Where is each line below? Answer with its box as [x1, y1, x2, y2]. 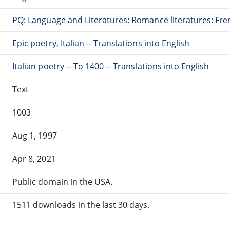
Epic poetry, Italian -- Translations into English [12, 37, 190, 49]
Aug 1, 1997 [12, 129, 57, 141]
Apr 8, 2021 [12, 152, 56, 164]
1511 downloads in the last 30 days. [12, 199, 150, 210]
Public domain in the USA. [12, 176, 113, 187]
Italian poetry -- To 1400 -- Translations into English [12, 60, 209, 72]
